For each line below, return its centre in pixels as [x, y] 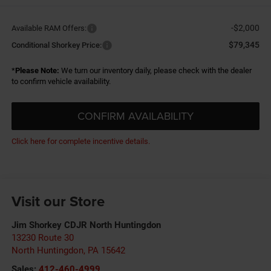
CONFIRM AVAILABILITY [135, 116]
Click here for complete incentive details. [80, 142]
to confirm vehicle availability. [61, 82]
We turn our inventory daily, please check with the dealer [155, 71]
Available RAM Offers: [49, 28]
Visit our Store [58, 201]
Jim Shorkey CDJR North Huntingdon [86, 225]
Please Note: [37, 71]
